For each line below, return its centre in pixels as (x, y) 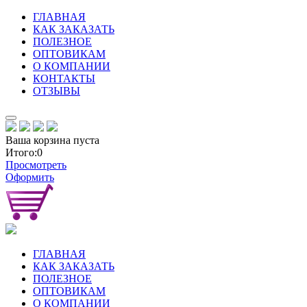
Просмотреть (36, 165)
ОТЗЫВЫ (57, 91)
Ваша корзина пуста (52, 140)
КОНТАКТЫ (64, 78)
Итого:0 (24, 152)
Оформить (30, 177)
